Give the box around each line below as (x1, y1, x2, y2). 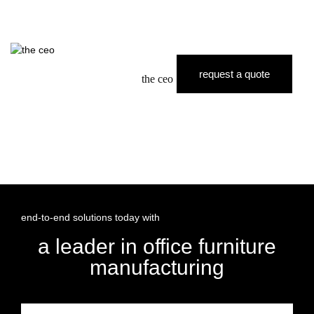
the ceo (141, 73, 173, 85)
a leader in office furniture (38, 235, 276, 258)
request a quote (199, 68, 270, 80)
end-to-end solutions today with (21, 212, 160, 223)
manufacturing (90, 256, 224, 279)
